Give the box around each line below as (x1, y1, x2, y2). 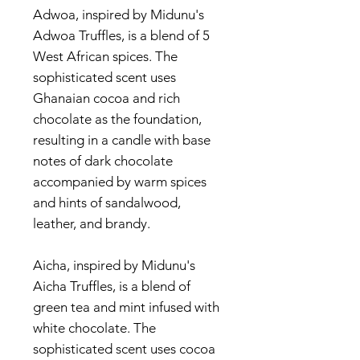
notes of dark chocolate (33, 153, 173, 170)
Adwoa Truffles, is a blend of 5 (33, 27, 210, 44)
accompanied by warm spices (33, 174, 207, 190)
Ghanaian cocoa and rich (33, 90, 180, 107)
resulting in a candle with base (33, 132, 211, 149)
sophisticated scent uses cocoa (33, 341, 215, 358)
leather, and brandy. (33, 215, 153, 232)
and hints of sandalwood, (33, 194, 181, 211)
